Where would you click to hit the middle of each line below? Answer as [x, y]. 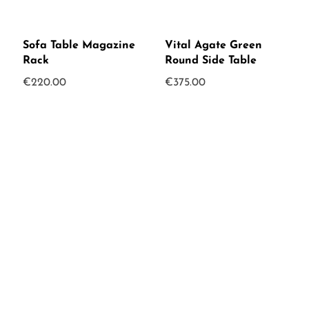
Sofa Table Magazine [79, 46]
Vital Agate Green [214, 46]
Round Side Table [211, 61]
